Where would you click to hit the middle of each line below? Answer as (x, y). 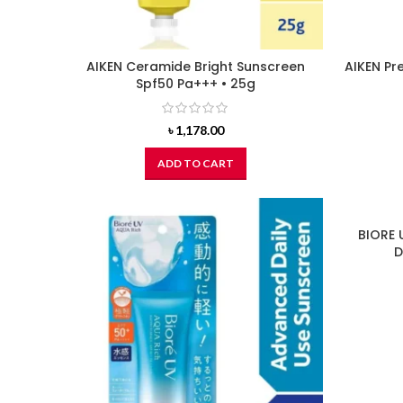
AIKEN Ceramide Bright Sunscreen (196, 67)
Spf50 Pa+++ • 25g (196, 84)
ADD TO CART (196, 164)
